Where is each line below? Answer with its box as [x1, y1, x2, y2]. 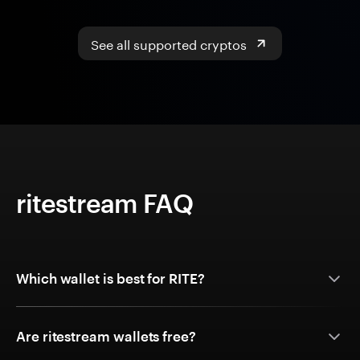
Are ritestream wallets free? [16, 328, 196, 345]
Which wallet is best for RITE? [16, 270, 205, 287]
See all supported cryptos [91, 33, 247, 54]
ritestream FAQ [16, 188, 193, 219]
